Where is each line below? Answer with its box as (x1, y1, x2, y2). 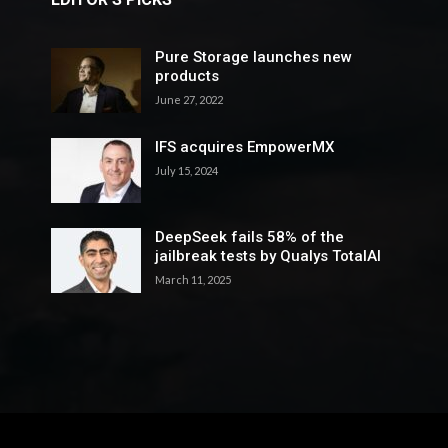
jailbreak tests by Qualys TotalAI (154, 246, 381, 265)
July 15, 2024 (154, 163, 218, 177)
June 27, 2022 (154, 92, 223, 106)
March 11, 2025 (154, 272, 231, 286)
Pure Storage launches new (154, 47, 352, 66)
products (154, 66, 219, 85)
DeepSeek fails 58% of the (154, 227, 344, 246)
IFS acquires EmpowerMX (154, 137, 334, 156)
